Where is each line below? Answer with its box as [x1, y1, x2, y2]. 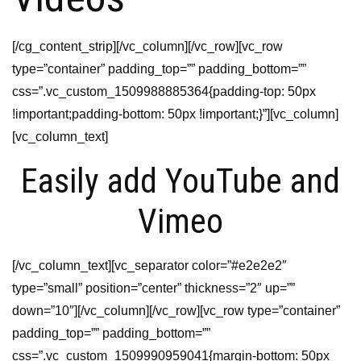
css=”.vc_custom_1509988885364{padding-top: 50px [12, 85, 316, 98]
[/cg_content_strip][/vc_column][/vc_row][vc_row [12, 39, 283, 53]
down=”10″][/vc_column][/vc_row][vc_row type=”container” [12, 304, 340, 317]
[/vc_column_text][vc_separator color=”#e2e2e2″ [12, 259, 287, 272]
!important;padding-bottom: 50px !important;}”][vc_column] [12, 107, 338, 121]
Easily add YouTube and [21, 161, 340, 201]
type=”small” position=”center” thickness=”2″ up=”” [12, 281, 295, 295]
